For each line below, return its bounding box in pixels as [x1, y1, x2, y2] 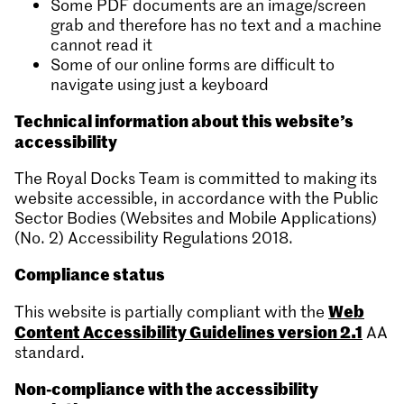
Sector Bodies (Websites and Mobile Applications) [14, 207, 377, 228]
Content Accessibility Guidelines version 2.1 [14, 319, 363, 343]
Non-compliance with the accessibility [14, 376, 318, 399]
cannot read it [50, 33, 152, 55]
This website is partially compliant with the [14, 300, 328, 322]
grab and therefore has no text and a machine [50, 14, 381, 35]
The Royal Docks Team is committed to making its [14, 167, 377, 188]
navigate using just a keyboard [50, 73, 269, 95]
